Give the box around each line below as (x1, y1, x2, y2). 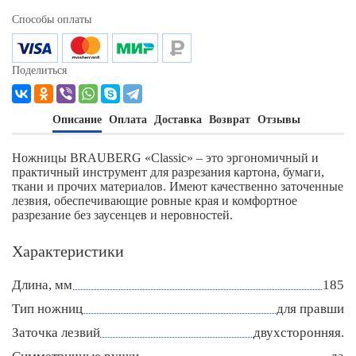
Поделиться (12, 64, 67, 77)
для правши (277, 301, 344, 317)
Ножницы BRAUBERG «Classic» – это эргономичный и (12, 151, 319, 165)
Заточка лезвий (12, 325, 100, 341)
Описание (52, 114, 102, 126)
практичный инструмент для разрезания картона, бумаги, (12, 165, 324, 180)
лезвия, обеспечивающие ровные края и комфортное (12, 194, 297, 208)
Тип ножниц (12, 301, 83, 317)
